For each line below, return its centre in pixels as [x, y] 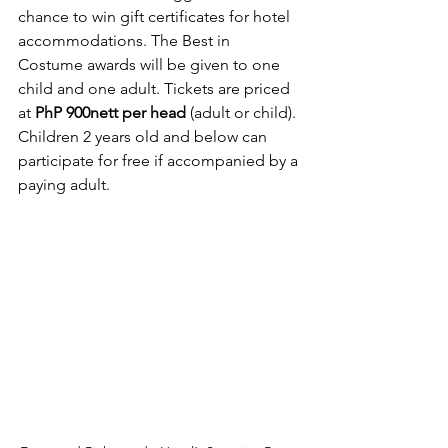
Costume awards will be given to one [151, 64]
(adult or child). [243, 112]
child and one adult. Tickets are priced [156, 88]
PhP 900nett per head [110, 112]
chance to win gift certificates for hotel [156, 16]
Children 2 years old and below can [144, 136]
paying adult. [64, 184]
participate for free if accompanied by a [160, 160]
